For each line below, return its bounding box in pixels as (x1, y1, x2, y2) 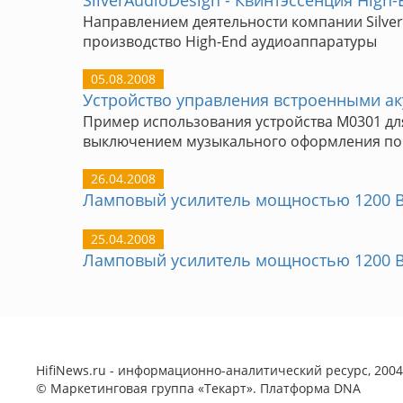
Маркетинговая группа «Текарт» (50, 380, 253, 397)
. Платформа (253, 380, 334, 397)
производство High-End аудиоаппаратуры (83, 31, 377, 51)
